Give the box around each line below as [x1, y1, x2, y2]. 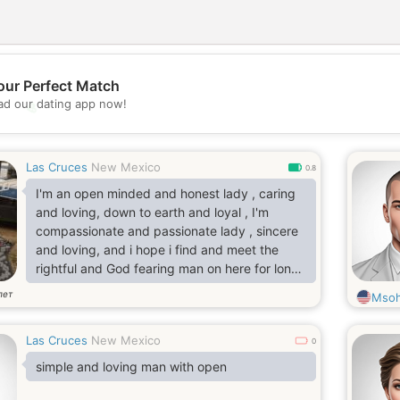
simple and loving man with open [36, 359, 227, 374]
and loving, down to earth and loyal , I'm [36, 204, 269, 220]
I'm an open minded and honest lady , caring [36, 186, 296, 201]
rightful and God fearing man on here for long [36, 261, 299, 276]
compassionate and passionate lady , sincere [36, 223, 298, 238]
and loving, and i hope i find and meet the [36, 242, 279, 257]
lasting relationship [36, 279, 145, 295]
